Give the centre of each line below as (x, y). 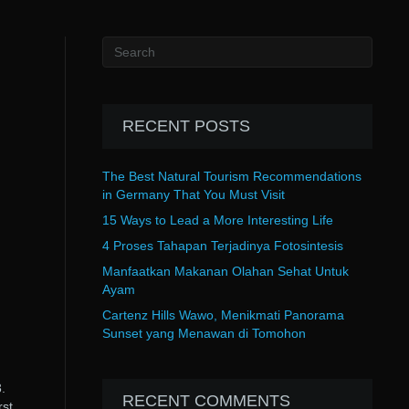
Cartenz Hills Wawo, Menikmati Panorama (223, 315)
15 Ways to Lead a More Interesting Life (217, 220)
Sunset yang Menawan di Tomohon (204, 333)
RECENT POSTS (186, 126)
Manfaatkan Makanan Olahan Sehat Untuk (225, 271)
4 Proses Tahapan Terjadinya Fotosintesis (222, 246)
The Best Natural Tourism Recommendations (231, 176)
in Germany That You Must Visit (193, 194)
